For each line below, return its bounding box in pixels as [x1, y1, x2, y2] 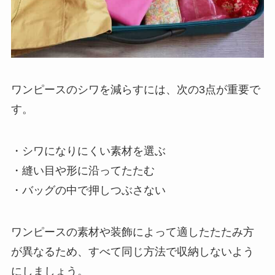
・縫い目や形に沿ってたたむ [10, 164, 155, 177]
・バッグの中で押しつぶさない [10, 184, 166, 196]
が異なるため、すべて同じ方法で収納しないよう [10, 245, 254, 258]
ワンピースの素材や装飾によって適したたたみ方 [10, 225, 254, 238]
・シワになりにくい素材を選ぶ [10, 144, 166, 157]
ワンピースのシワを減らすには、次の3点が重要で [10, 83, 260, 96]
